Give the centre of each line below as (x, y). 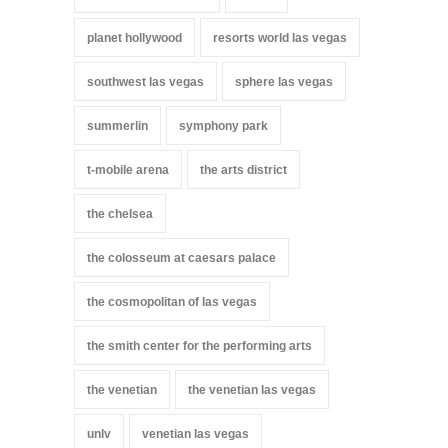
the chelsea (120, 214)
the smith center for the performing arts (199, 346)
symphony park (223, 126)
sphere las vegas (284, 82)
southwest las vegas (145, 82)
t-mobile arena (128, 170)
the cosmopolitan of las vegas (172, 302)
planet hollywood (134, 38)
